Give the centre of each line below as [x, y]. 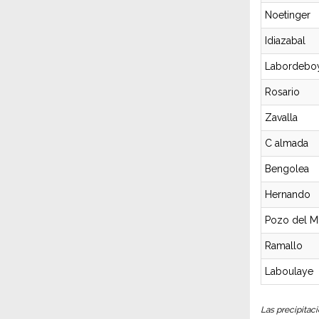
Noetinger [288, 15]
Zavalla [281, 117]
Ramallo [284, 246]
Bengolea [287, 169]
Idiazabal [285, 41]
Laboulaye [289, 271]
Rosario [282, 92]
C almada [287, 143]
